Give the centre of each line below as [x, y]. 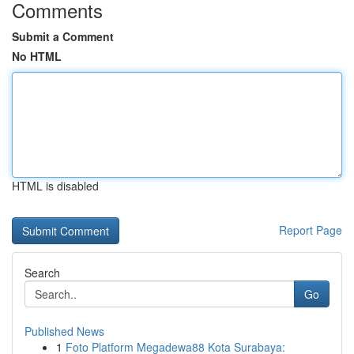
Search [42, 273]
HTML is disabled [55, 186]
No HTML [37, 56]
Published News [64, 331]
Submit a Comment [63, 36]
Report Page [311, 230]
